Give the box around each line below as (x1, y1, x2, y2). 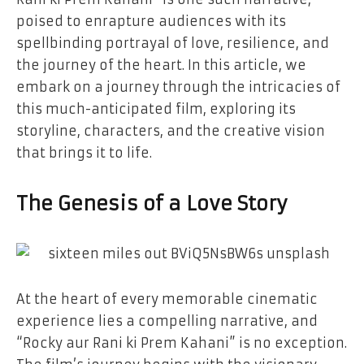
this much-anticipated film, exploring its (16, 100, 296, 117)
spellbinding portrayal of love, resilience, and (16, 34, 329, 51)
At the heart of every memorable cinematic (16, 291, 318, 308)
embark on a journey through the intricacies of (16, 78, 340, 95)
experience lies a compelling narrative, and (16, 313, 318, 330)
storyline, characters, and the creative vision (16, 122, 325, 139)
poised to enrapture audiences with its (16, 12, 286, 29)
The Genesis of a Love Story (16, 191, 288, 216)
